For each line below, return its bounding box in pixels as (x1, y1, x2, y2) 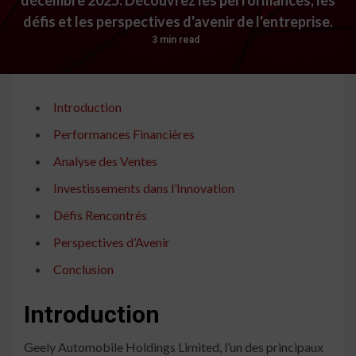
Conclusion (53, 261, 114, 277)
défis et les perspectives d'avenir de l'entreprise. (23, 12, 333, 30)
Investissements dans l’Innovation (53, 180, 234, 196)
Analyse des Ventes (53, 153, 157, 169)
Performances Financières (53, 126, 195, 142)
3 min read (151, 33, 199, 45)
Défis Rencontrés (53, 207, 147, 223)
